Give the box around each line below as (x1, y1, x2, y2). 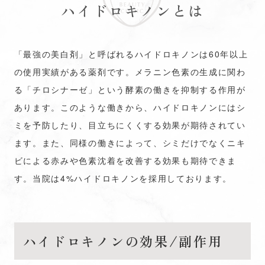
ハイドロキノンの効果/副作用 (22, 231, 223, 250)
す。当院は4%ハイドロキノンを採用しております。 (14, 172, 232, 184)
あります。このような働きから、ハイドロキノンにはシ (14, 101, 246, 113)
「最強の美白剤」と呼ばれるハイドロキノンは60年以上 (14, 48, 248, 60)
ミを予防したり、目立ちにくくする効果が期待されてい (14, 119, 246, 131)
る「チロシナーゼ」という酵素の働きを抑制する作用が (14, 83, 246, 95)
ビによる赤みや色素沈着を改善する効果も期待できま (14, 154, 237, 166)
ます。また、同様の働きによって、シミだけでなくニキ (14, 137, 246, 148)
